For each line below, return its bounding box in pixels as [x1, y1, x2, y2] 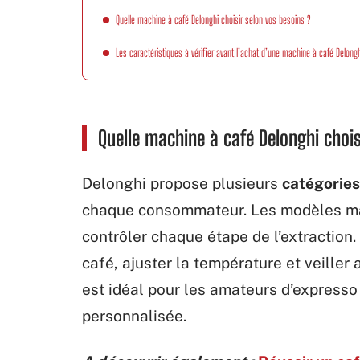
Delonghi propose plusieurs [82, 174, 282, 192]
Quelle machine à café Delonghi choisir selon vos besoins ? [116, 13, 311, 27]
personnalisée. [82, 307, 186, 325]
